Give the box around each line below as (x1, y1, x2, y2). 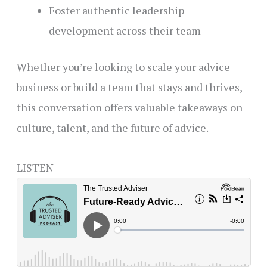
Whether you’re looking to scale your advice (16, 60, 230, 74)
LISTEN (16, 160, 54, 175)
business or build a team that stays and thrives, (16, 80, 242, 95)
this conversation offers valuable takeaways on (16, 100, 243, 115)
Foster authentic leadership (48, 3, 184, 18)
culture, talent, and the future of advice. (16, 120, 209, 135)
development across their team (48, 23, 201, 38)
